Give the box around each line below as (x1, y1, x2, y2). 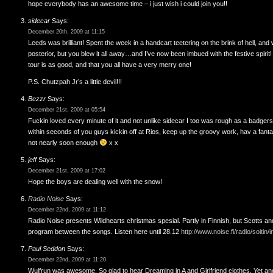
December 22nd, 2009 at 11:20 (28, 257, 106, 263)
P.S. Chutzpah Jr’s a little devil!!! (28, 78, 122, 85)
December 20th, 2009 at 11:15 (28, 29, 105, 35)
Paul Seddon (28, 245, 65, 252)
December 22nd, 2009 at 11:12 (28, 207, 106, 213)
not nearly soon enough (28, 139, 99, 146)
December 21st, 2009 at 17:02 (28, 168, 105, 174)
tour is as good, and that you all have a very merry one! (28, 61, 191, 68)
